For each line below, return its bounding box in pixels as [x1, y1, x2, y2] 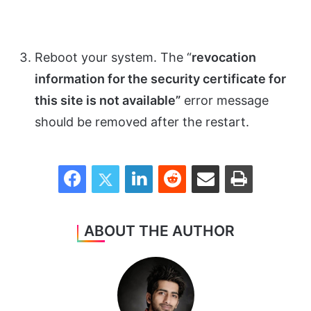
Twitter [119, 159, 149, 171]
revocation [192, 50, 256, 65]
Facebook [85, 159, 128, 171]
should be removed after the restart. [35, 115, 249, 130]
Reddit [185, 159, 213, 171]
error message [180, 93, 269, 108]
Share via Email [219, 159, 241, 171]
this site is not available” [35, 93, 180, 108]
